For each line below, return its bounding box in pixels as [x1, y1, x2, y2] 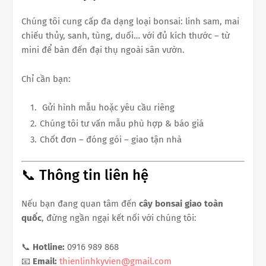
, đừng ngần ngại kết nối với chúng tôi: [42, 213, 197, 223]
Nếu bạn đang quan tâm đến [21, 198, 139, 209]
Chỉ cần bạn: [21, 73, 71, 84]
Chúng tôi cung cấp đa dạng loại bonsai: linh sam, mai [21, 15, 239, 27]
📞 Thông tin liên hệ [21, 167, 148, 183]
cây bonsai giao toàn [139, 198, 223, 209]
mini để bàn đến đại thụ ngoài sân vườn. [21, 44, 185, 55]
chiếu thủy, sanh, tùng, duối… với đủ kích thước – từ [21, 30, 230, 41]
